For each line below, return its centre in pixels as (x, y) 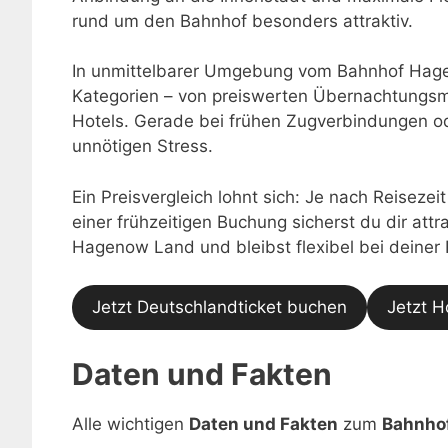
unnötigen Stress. (142, 146)
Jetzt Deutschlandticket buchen (219, 307)
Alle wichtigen (130, 423)
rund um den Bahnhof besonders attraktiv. (242, 20)
